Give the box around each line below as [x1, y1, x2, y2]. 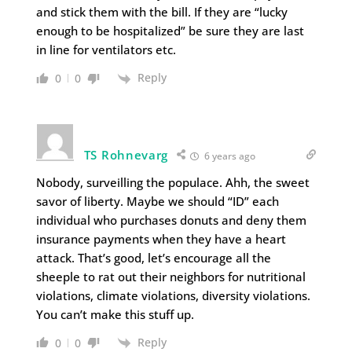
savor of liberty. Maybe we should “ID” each [35, 192, 279, 209]
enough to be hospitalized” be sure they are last [35, 23, 304, 39]
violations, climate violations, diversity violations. [35, 287, 310, 303]
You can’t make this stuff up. [35, 306, 194, 322]
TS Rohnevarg [83, 146, 169, 163]
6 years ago [202, 148, 256, 163]
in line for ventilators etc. [35, 42, 176, 58]
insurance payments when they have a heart [35, 230, 286, 247]
